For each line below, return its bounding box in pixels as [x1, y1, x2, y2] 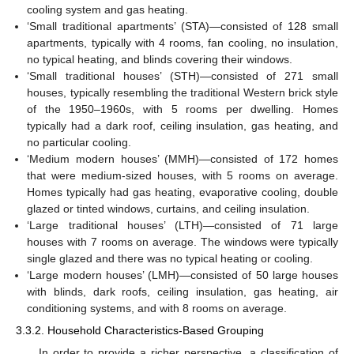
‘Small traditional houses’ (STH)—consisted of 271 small [27, 70, 338, 83]
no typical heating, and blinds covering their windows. [27, 53, 293, 66]
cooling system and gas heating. [27, 3, 189, 17]
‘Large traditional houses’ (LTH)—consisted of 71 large [27, 219, 338, 232]
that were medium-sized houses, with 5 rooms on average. [27, 169, 338, 183]
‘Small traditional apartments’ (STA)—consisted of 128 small [27, 20, 338, 33]
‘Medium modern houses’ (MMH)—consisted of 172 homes [27, 153, 338, 166]
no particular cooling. [27, 136, 132, 149]
